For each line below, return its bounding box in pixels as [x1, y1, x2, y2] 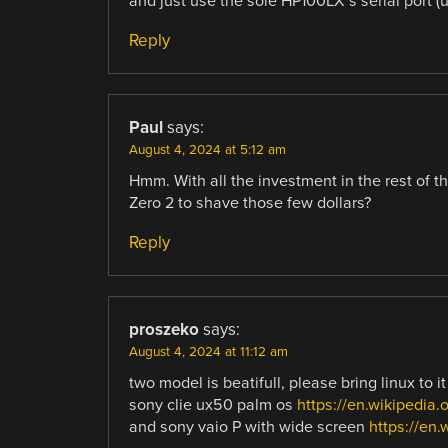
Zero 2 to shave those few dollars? [128, 192, 371, 213]
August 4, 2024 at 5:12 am [128, 141, 286, 158]
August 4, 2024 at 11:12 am [128, 343, 288, 360]
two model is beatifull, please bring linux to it [128, 372, 446, 393]
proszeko [128, 318, 199, 340]
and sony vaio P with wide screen [128, 416, 369, 437]
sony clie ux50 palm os [128, 394, 297, 415]
